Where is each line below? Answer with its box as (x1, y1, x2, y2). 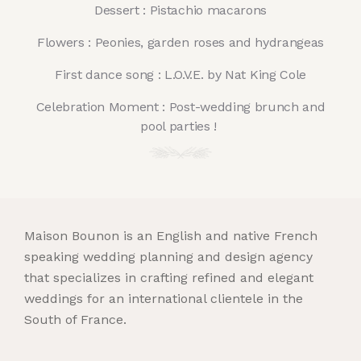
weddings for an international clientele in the (24, 291, 303, 307)
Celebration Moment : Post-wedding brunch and (35, 98, 326, 114)
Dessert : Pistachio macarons (93, 2, 268, 18)
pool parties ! (140, 118, 221, 134)
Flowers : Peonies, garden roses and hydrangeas (36, 34, 325, 50)
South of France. (24, 312, 127, 328)
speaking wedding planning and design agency (24, 249, 313, 265)
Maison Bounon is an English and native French (24, 228, 317, 244)
